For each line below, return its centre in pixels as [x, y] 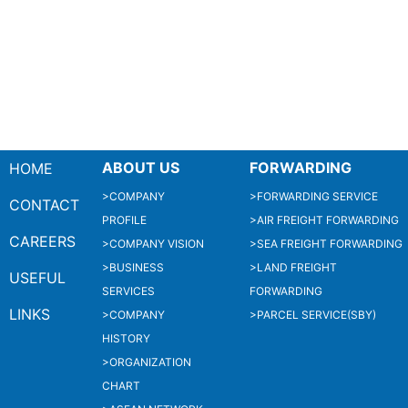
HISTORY [126, 338]
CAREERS [42, 241]
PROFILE [124, 219]
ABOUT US [141, 167]
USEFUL [37, 277]
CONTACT [44, 204]
